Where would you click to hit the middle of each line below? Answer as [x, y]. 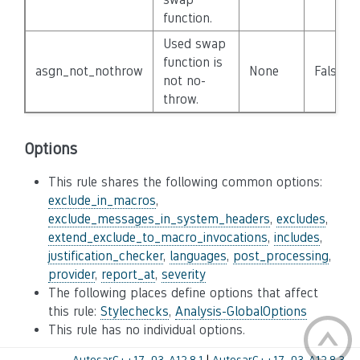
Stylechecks [135, 311]
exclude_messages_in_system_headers [159, 219]
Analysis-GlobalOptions [241, 311]
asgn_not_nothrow [89, 71]
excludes [301, 219]
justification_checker [106, 256]
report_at [128, 274]
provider [72, 274]
